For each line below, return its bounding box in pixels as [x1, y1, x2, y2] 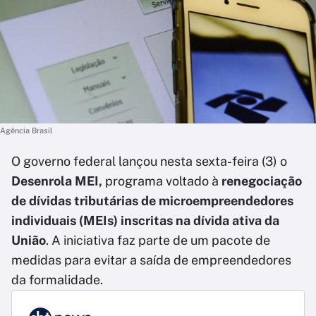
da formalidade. [11, 272, 103, 287]
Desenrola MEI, [11, 174, 105, 188]
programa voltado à [105, 174, 219, 188]
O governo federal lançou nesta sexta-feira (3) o [11, 154, 287, 169]
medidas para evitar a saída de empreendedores [11, 253, 291, 267]
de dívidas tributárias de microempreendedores [11, 193, 293, 208]
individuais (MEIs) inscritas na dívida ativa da [11, 213, 279, 228]
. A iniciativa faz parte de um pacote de [46, 233, 270, 248]
